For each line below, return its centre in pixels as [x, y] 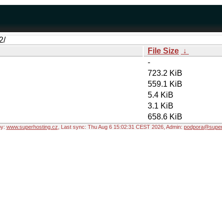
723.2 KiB [165, 73]
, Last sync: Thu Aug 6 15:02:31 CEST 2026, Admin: [121, 127]
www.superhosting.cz [32, 127]
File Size [163, 51]
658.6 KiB [165, 117]
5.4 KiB [161, 95]
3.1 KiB [161, 106]
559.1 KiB [165, 84]
